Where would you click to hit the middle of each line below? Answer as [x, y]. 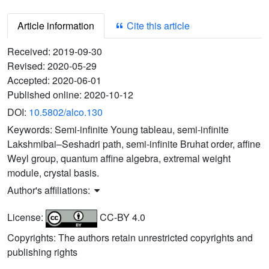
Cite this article [157, 26]
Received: [30, 52]
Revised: [27, 66]
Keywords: [31, 130]
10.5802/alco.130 [66, 112]
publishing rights [42, 252]
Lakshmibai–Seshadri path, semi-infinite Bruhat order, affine [134, 144]
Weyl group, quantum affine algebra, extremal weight [119, 159]
